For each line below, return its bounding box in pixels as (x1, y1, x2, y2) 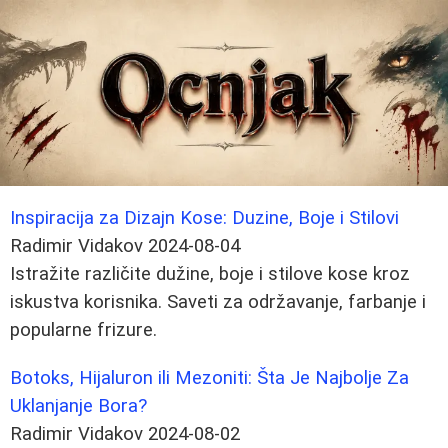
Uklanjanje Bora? (10, 395, 147, 418)
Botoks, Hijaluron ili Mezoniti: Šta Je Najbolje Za (10, 367, 409, 390)
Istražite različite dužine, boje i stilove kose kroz (10, 263, 410, 286)
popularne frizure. (10, 319, 157, 342)
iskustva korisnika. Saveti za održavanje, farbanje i (10, 291, 426, 314)
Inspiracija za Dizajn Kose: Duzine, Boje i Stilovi (10, 207, 399, 230)
